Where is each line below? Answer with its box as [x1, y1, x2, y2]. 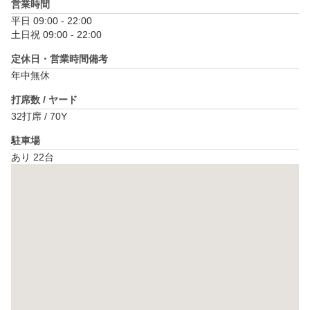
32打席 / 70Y [11, 111, 67, 122]
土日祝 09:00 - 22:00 [11, 29, 102, 41]
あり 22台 [11, 152, 54, 163]
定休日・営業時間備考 [11, 53, 108, 65]
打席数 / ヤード [11, 94, 77, 106]
